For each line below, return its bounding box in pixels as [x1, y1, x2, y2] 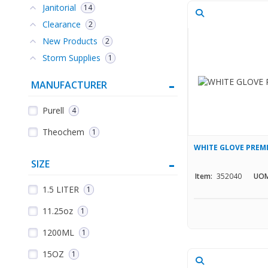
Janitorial [42, 2, 76, 14]
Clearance [42, 19, 81, 31]
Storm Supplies [42, 52, 100, 64]
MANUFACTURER [31, 78, 107, 92]
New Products [42, 35, 98, 47]
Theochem [42, 126, 84, 138]
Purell [42, 105, 64, 117]
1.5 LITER [42, 184, 79, 196]
